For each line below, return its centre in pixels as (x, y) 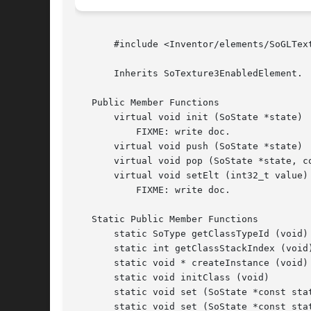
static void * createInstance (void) (192, 263)
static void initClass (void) (172, 278)
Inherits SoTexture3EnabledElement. (189, 74)
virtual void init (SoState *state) (189, 117)
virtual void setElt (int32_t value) (192, 176)
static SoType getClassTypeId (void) (192, 234)
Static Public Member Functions (167, 219)
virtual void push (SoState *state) (189, 146)
